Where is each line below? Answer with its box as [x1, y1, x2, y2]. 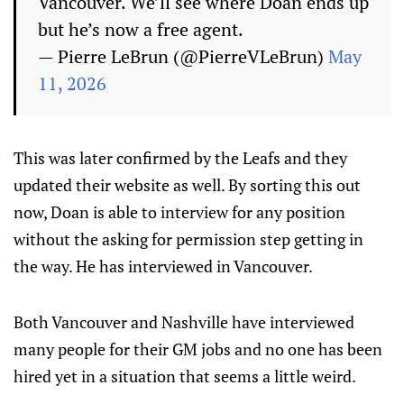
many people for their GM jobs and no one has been [14, 338, 382, 360]
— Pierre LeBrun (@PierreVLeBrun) [38, 44, 328, 69]
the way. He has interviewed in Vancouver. [14, 255, 313, 277]
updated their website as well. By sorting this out [14, 174, 361, 196]
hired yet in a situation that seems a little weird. [14, 365, 356, 387]
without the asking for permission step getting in [14, 228, 363, 250]
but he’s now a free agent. [38, 17, 243, 41]
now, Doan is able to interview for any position [14, 201, 345, 223]
